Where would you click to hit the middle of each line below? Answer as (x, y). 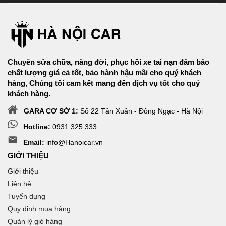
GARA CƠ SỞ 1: (51, 111)
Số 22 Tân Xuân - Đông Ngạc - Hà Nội (140, 111)
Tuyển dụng (26, 196)
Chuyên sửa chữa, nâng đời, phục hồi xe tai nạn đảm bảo (108, 62)
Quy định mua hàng (39, 209)
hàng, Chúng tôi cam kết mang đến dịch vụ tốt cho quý (104, 83)
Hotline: (37, 127)
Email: (34, 143)
